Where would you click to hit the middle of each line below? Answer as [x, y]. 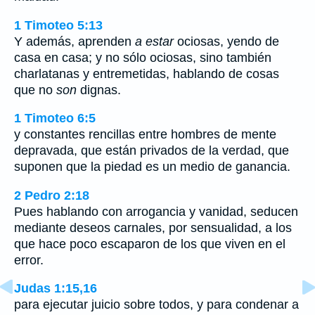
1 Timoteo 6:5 [55, 118]
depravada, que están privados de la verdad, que [152, 151]
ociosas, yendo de [226, 41]
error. [29, 260]
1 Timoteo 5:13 [58, 25]
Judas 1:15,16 [56, 289]
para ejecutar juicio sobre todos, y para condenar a [156, 305]
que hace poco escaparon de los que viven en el [150, 244]
